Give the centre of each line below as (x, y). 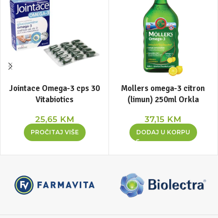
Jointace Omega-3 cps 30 (54, 88)
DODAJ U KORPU (163, 132)
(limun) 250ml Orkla (163, 100)
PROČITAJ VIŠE (54, 132)
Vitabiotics (54, 100)
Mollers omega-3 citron (163, 88)
